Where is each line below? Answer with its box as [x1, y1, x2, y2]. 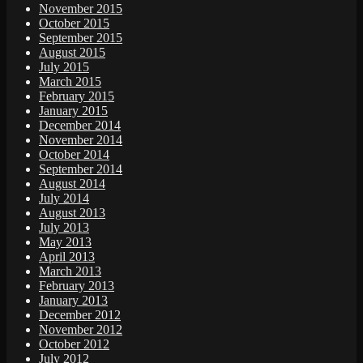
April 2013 [39, 250, 95, 264]
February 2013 [39, 279, 114, 293]
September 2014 [39, 162, 122, 177]
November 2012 [39, 322, 122, 337]
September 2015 [39, 31, 122, 45]
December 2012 [39, 308, 121, 322]
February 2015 [39, 89, 114, 104]
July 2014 [39, 191, 89, 206]
